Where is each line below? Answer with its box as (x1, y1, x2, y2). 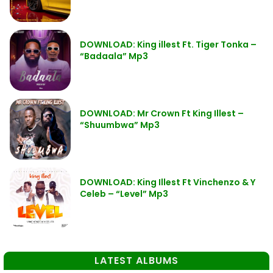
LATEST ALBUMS (94, 253, 179, 268)
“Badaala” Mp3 (80, 49, 148, 62)
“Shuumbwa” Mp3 (80, 118, 160, 131)
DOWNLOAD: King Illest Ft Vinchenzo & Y (80, 175, 255, 188)
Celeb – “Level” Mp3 (80, 187, 168, 200)
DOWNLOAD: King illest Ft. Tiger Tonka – (80, 38, 257, 51)
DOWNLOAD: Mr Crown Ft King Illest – (80, 107, 244, 119)
